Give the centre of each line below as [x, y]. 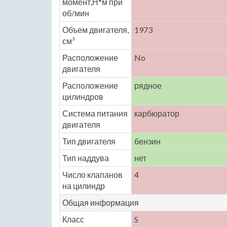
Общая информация [101, 202]
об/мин [76, 13]
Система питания [95, 113]
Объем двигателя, [96, 30]
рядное [148, 85]
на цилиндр [84, 186]
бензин [147, 141]
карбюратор [157, 113]
